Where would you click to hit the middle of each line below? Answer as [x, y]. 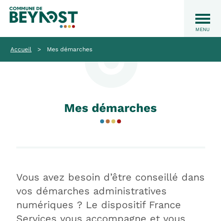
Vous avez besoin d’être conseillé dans [110, 177]
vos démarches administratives [91, 191]
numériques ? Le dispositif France [98, 205]
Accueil [21, 49]
